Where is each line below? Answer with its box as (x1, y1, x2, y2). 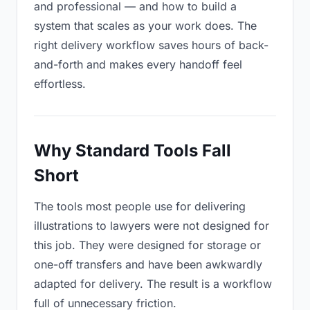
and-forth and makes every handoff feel (34, 57, 242, 71)
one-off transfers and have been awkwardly (34, 257, 262, 271)
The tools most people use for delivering (34, 199, 246, 213)
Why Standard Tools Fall (34, 140, 231, 161)
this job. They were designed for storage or (34, 238, 261, 252)
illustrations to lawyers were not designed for (34, 219, 269, 232)
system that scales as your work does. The (34, 19, 257, 33)
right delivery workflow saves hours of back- (34, 38, 268, 52)
